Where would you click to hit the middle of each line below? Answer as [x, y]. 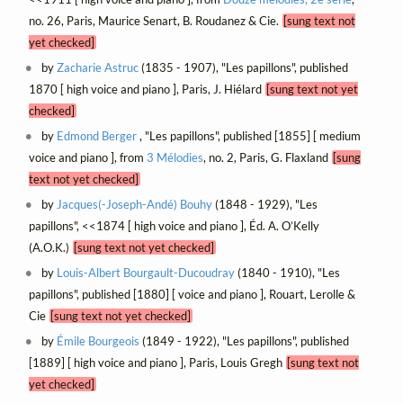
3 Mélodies [175, 158]
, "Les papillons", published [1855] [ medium [249, 136]
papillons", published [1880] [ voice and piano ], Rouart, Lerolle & [192, 295]
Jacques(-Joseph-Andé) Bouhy [135, 205]
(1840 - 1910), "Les [288, 273]
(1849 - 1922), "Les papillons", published [245, 341]
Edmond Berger [97, 136]
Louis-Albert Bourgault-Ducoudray [146, 273]
